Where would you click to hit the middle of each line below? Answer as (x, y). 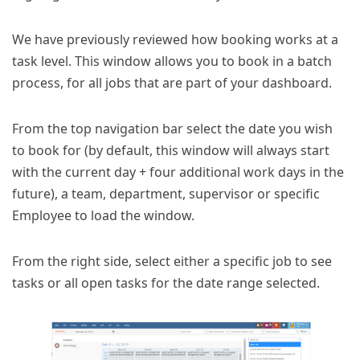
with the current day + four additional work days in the (178, 172)
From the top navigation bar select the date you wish (172, 129)
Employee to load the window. (103, 216)
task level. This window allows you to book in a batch (172, 61)
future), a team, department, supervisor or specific (166, 194)
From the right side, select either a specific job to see (172, 262)
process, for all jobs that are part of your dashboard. (172, 83)
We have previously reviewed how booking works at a (175, 40)
